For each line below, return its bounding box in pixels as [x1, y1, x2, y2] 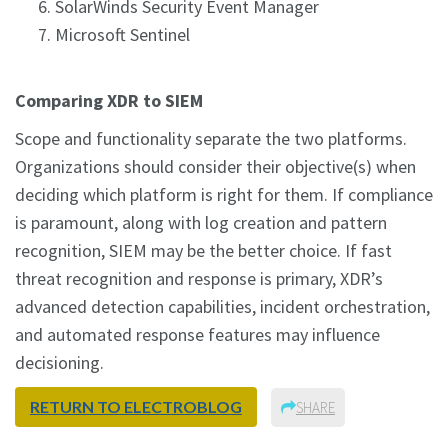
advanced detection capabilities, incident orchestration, [15, 295, 430, 319]
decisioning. [15, 351, 104, 375]
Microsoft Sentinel [55, 23, 190, 47]
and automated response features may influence [15, 323, 380, 347]
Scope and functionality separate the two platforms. [15, 127, 407, 151]
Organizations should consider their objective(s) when [15, 155, 416, 179]
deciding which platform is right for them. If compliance [15, 183, 433, 207]
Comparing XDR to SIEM [15, 89, 203, 113]
